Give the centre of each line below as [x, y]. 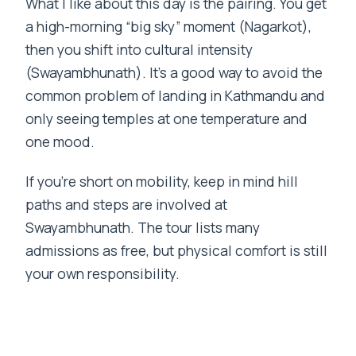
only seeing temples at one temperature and [167, 118]
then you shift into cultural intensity [139, 49]
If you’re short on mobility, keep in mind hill [162, 181]
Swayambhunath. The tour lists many [143, 227]
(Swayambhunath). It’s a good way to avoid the [174, 72]
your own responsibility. [103, 273]
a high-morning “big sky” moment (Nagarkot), [169, 26]
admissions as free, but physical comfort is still [177, 250]
